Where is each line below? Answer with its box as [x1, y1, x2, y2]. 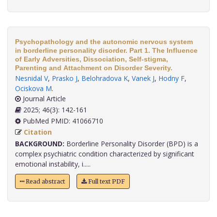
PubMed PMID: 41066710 [21, 116, 103, 126]
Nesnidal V [15, 74, 48, 83]
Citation [24, 127, 52, 137]
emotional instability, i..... [15, 159, 91, 169]
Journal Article [21, 94, 66, 104]
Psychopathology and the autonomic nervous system [15, 38, 193, 46]
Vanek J [132, 74, 155, 83]
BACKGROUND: [15, 139, 64, 149]
